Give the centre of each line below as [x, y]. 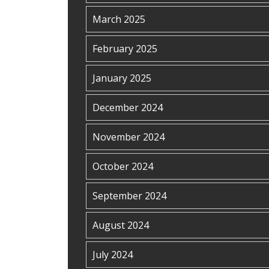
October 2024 [123, 166]
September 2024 [129, 196]
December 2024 [128, 107]
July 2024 [113, 255]
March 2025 [119, 19]
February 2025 [125, 49]
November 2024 [128, 137]
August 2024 [121, 225]
